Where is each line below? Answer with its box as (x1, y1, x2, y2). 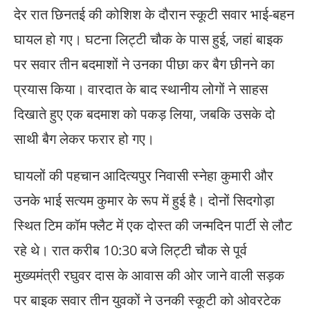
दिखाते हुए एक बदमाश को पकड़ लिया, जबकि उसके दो (14, 104, 275, 124)
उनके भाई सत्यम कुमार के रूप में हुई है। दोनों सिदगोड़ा (14, 191, 275, 210)
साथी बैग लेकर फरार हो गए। (14, 129, 154, 149)
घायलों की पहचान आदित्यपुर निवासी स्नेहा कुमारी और (14, 166, 273, 185)
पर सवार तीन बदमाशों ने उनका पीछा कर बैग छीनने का (14, 55, 275, 74)
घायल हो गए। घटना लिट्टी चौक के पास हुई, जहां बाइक (14, 30, 283, 49)
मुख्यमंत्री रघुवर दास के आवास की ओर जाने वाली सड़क (14, 266, 284, 285)
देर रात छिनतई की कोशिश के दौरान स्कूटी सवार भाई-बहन (14, 5, 294, 24)
